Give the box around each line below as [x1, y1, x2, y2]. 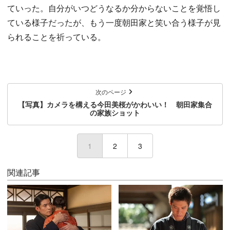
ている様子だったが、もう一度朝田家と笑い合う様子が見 [7, 16, 221, 28]
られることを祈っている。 [7, 31, 106, 43]
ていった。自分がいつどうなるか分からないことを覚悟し [7, 2, 221, 14]
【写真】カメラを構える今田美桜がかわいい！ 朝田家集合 [18, 99, 212, 109]
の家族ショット [90, 107, 140, 118]
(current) [92, 141, 120, 151]
